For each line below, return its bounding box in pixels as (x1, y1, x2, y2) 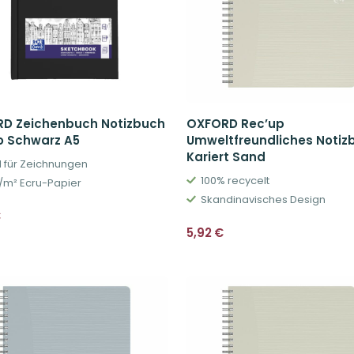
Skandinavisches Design (200, 191, 326, 207)
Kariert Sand (186, 148, 265, 165)
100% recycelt (200, 172, 269, 188)
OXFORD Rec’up (186, 115, 284, 132)
